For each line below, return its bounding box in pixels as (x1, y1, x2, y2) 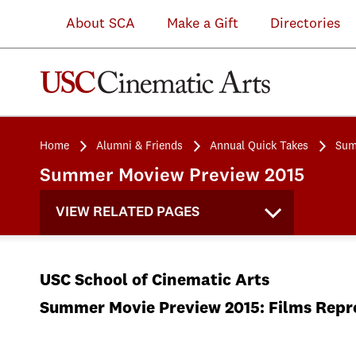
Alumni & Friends (96, 141, 183, 152)
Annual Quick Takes (210, 141, 308, 152)
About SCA (42, 17, 135, 31)
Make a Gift (167, 17, 238, 31)
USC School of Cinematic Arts (40, 273, 269, 289)
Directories (270, 17, 340, 31)
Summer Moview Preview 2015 (40, 167, 304, 186)
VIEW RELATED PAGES (56, 205, 199, 219)
